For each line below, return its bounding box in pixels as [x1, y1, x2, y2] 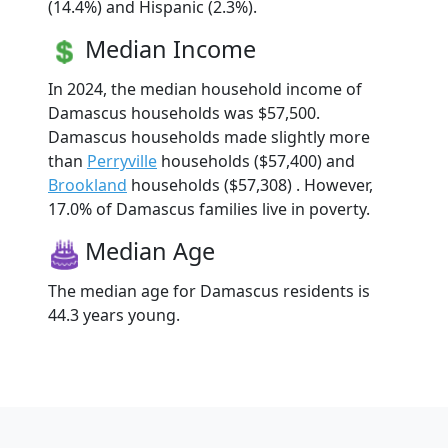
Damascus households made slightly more [48, 126, 370, 149]
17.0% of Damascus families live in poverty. [48, 198, 370, 221]
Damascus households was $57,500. [48, 102, 320, 125]
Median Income [85, 33, 256, 66]
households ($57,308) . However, [127, 174, 373, 197]
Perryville [87, 150, 157, 173]
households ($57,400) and [157, 150, 355, 173]
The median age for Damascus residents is [48, 280, 370, 303]
